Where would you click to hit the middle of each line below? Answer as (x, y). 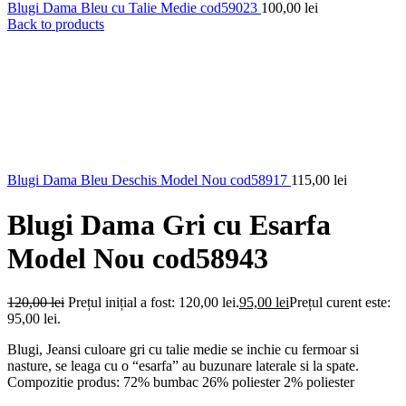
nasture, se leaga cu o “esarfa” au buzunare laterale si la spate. (183, 366)
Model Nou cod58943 (138, 258)
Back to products (56, 24)
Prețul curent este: (340, 303)
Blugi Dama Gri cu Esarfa (169, 224)
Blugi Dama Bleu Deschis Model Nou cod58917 (149, 180)
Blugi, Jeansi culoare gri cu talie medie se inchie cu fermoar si (183, 350)
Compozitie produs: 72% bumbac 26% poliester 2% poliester (181, 382)
